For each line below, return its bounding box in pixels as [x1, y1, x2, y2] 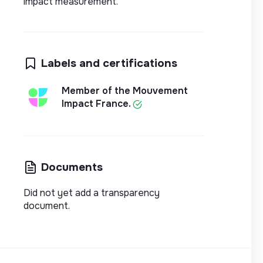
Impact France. [62, 97, 133, 110]
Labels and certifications [41, 55, 177, 70]
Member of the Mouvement [62, 84, 188, 97]
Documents [41, 159, 103, 174]
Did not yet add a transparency [23, 186, 160, 199]
